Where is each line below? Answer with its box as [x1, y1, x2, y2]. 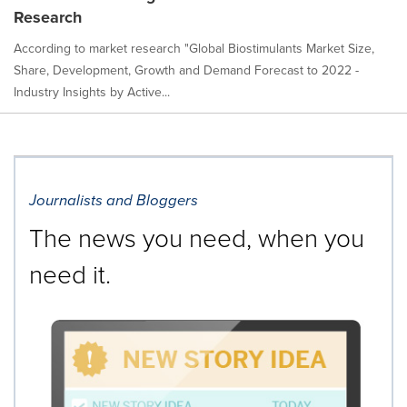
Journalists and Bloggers [29, 189, 198, 213]
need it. [29, 256, 111, 293]
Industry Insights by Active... [14, 83, 170, 103]
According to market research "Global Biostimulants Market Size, [14, 39, 374, 59]
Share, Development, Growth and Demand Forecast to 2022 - [14, 61, 359, 81]
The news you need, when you [29, 220, 364, 256]
